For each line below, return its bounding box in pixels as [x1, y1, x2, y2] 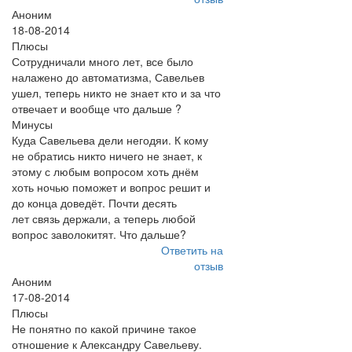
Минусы [12, 116, 53, 132]
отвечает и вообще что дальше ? [12, 101, 181, 116]
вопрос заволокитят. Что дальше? [12, 226, 186, 242]
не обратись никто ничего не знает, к [12, 148, 202, 163]
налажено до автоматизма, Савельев [12, 69, 204, 85]
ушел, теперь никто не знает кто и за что [12, 85, 221, 101]
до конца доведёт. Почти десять [12, 195, 177, 211]
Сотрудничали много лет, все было [12, 53, 193, 69]
